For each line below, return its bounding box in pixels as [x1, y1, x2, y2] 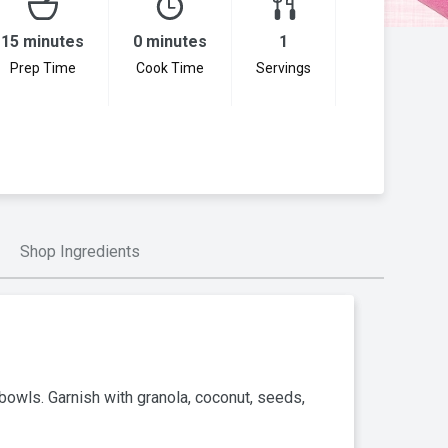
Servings [256, 59, 311, 76]
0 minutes [133, 31, 207, 51]
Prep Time [9, 59, 76, 76]
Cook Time [136, 59, 204, 76]
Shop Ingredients [20, 241, 140, 261]
